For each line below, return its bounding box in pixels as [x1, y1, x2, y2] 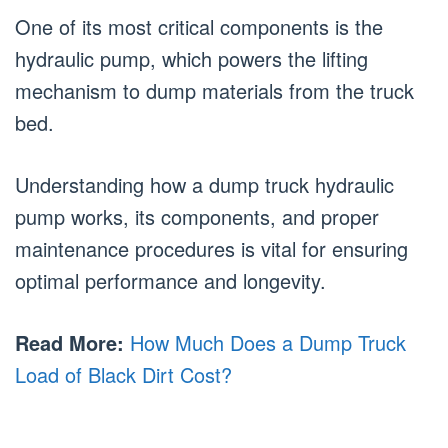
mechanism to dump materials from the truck [15, 75, 414, 105]
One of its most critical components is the [15, 11, 383, 41]
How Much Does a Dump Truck [130, 327, 406, 357]
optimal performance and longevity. [15, 265, 326, 295]
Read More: [15, 327, 124, 357]
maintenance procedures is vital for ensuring [15, 233, 408, 263]
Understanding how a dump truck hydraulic [15, 169, 394, 199]
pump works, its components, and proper [15, 201, 379, 231]
